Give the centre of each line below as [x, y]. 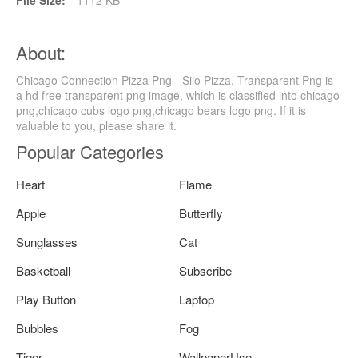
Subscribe [205, 271]
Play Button [46, 300]
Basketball [43, 271]
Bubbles [37, 328]
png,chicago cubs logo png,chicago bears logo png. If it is [161, 111]
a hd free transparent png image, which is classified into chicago [178, 95]
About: [41, 53]
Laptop [197, 300]
